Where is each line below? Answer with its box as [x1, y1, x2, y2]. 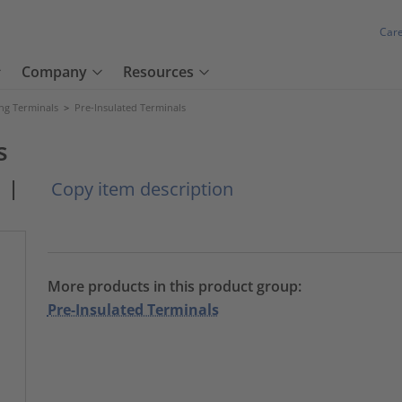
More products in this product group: [47, 275, 301, 296]
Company [22, 62, 87, 83]
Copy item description [47, 177, 233, 201]
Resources [123, 62, 194, 83]
